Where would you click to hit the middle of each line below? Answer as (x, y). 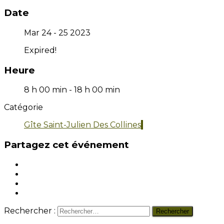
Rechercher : (30, 210)
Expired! (40, 50)
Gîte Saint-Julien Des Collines (82, 125)
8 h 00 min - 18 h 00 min (72, 90)
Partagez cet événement (66, 145)
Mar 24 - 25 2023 (57, 32)
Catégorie (23, 107)
